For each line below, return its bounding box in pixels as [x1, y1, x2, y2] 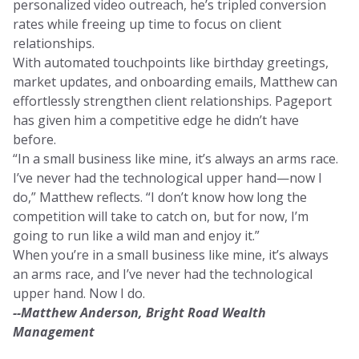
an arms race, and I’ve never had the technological [13, 265, 313, 283]
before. [13, 131, 59, 148]
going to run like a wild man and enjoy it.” [13, 227, 260, 244]
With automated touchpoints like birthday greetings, [13, 54, 329, 71]
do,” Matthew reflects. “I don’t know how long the [13, 188, 307, 206]
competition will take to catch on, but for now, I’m [13, 208, 309, 225]
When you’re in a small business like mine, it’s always [13, 246, 329, 264]
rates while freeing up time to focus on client [13, 15, 281, 33]
